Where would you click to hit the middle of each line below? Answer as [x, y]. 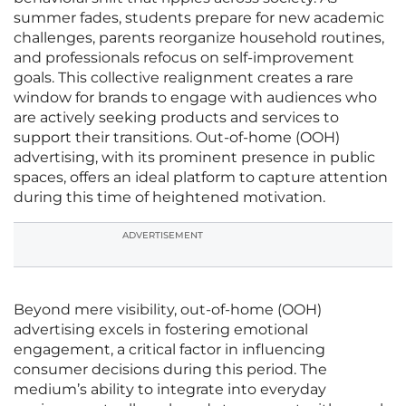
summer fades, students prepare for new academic [199, 18]
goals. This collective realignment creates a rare [184, 78]
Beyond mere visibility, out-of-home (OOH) [168, 310]
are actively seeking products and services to [176, 118]
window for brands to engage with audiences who [195, 98]
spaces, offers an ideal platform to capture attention [201, 178]
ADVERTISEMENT [163, 236]
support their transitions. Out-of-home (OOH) [177, 138]
